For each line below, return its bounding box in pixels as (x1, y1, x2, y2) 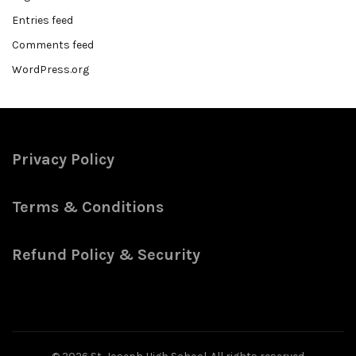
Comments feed (12, 38, 94, 52)
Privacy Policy (12, 150, 114, 168)
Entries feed (12, 14, 73, 27)
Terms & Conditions (12, 198, 164, 216)
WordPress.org (12, 63, 89, 76)
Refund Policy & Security (12, 246, 200, 264)
